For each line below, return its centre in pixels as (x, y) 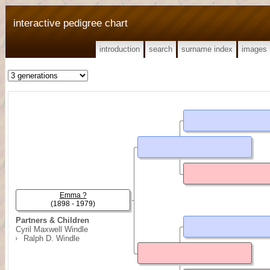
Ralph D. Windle (52, 238)
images (254, 49)
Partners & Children (52, 220)
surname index (207, 49)
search (161, 49)
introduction (120, 49)
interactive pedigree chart (71, 23)
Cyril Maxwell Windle (52, 229)
